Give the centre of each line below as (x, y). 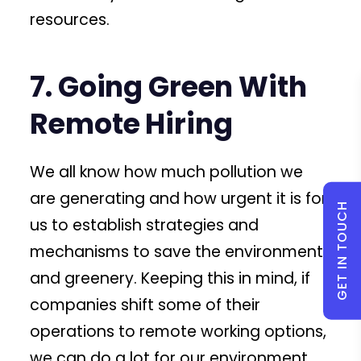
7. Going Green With (168, 86)
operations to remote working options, (178, 331)
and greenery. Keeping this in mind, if (170, 278)
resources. (70, 19)
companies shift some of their (145, 305)
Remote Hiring (131, 123)
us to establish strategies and (145, 225)
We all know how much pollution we (167, 172)
